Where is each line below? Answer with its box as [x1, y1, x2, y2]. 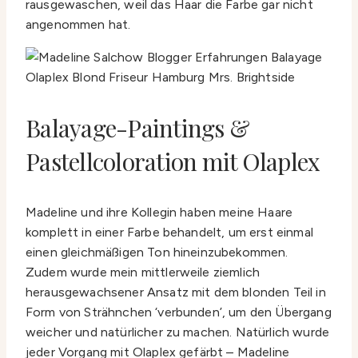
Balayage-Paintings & [26, 112, 249, 145]
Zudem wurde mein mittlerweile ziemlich [26, 265, 261, 280]
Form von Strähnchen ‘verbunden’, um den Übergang [26, 304, 332, 320]
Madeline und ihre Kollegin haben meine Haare [26, 205, 293, 221]
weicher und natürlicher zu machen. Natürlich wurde [26, 324, 330, 340]
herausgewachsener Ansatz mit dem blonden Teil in [26, 284, 326, 300]
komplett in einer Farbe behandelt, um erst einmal [26, 225, 313, 241]
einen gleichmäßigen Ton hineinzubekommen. [26, 245, 288, 261]
